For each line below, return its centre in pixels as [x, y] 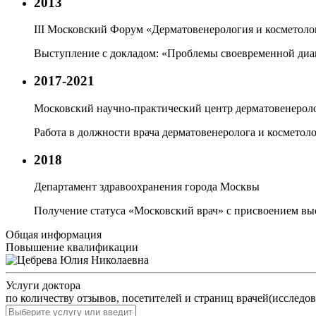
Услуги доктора [43, 286]
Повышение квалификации [72, 248]
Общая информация [54, 235]
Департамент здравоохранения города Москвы [147, 187]
